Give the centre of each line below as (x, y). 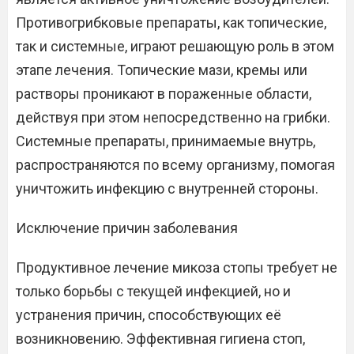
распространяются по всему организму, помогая (175, 165)
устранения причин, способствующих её (149, 315)
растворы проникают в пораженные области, (164, 94)
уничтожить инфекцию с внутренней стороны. (167, 188)
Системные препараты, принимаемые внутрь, (166, 141)
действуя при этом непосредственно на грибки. (173, 117)
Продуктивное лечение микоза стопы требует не (177, 267)
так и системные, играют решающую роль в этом (175, 46)
